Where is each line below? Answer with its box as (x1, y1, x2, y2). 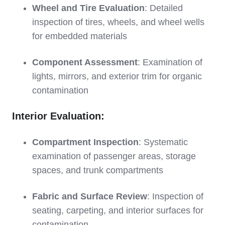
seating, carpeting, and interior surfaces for (32, 205, 203, 215)
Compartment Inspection (32, 137, 139, 147)
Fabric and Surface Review (32, 191, 147, 201)
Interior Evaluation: (12, 110, 104, 122)
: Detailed (145, 3, 183, 13)
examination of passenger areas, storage (32, 151, 196, 161)
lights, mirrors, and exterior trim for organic (32, 71, 202, 81)
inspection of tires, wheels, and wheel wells (32, 17, 204, 27)
